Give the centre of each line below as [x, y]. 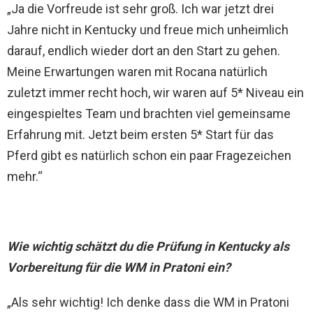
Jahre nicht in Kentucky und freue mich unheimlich [148, 30]
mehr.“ [25, 176]
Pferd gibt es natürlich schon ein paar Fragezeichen [149, 155]
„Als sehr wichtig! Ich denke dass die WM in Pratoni [148, 302]
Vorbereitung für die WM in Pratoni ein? [119, 267]
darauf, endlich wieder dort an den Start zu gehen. [144, 51]
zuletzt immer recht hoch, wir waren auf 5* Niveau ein [155, 93]
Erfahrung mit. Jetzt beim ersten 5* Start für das [140, 134]
